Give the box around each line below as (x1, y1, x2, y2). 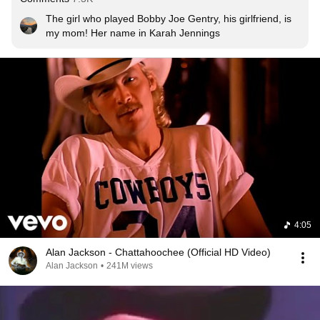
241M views (106, 261, 153, 271)
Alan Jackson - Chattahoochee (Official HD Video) (46, 246, 271, 258)
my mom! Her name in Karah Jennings (46, 27, 220, 39)
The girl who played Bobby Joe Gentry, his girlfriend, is (46, 13, 291, 24)
